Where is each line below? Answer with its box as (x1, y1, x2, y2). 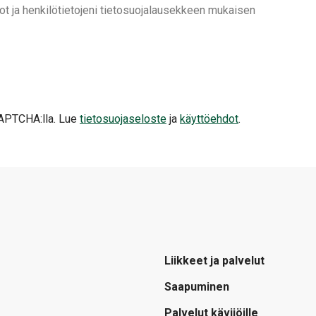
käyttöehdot (180, 112, 238, 126)
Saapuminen (164, 280, 229, 294)
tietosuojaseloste (80, 112, 166, 126)
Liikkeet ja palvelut (164, 254, 265, 268)
